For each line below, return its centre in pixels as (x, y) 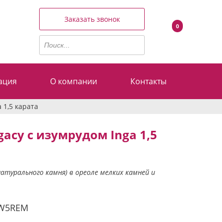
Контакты (148, 81)
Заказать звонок (92, 19)
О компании (74, 81)
